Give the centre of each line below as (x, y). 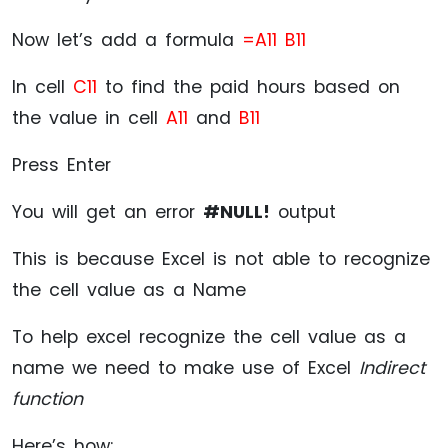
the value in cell (89, 118)
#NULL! (236, 212)
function (47, 399)
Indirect (392, 368)
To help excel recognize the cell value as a (209, 337)
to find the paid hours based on (248, 87)
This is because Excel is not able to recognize (221, 259)
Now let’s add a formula (127, 40)
